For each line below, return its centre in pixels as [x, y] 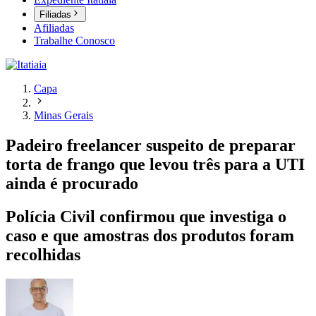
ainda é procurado [72, 184]
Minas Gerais [63, 116]
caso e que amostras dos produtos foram [150, 236]
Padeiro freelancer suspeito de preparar [151, 146]
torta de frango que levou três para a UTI [155, 165]
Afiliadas [54, 28]
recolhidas [43, 255]
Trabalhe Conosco [74, 41]
